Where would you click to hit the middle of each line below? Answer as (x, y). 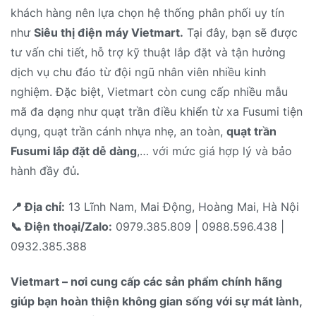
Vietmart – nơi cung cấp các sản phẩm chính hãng (146, 282)
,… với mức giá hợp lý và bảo (214, 151)
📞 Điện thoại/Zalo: (61, 226)
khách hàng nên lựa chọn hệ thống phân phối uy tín (147, 13)
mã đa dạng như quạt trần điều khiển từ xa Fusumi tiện (157, 112)
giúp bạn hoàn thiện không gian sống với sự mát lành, (156, 302)
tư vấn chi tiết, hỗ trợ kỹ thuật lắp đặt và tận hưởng (148, 53)
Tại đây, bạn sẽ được (241, 33)
